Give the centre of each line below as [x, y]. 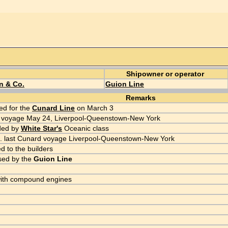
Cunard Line [53, 108]
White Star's [41, 128]
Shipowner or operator [166, 74]
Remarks [140, 98]
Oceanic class [85, 128]
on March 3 [94, 108]
